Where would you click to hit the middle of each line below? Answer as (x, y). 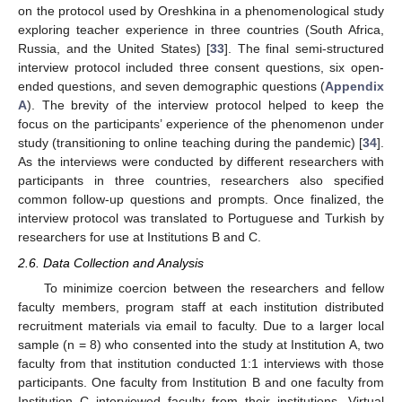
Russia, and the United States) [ (114, 49)
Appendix (354, 87)
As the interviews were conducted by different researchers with (201, 162)
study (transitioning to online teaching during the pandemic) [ (190, 143)
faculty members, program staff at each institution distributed (201, 306)
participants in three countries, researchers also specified (201, 181)
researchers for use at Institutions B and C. (140, 237)
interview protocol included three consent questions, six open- (201, 68)
